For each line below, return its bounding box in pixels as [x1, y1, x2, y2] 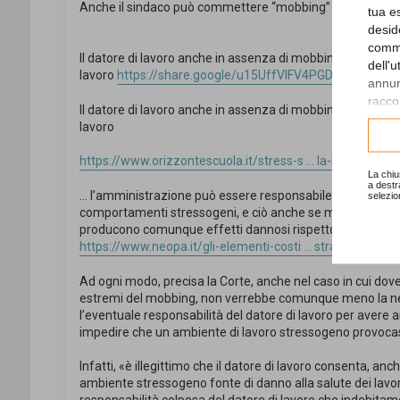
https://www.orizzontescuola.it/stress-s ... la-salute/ [79, 154, 371, 169]
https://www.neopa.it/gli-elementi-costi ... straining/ [79, 239, 369, 254]
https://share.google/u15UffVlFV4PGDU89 [116, 68, 355, 83]
